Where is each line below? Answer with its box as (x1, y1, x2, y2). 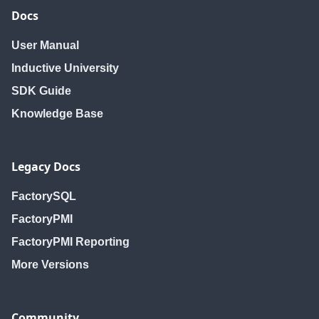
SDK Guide (11, 85, 71, 98)
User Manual (11, 39, 79, 52)
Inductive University (11, 62, 119, 75)
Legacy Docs (11, 159, 80, 175)
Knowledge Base (11, 108, 103, 120)
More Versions (11, 258, 89, 271)
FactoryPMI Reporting (11, 236, 130, 249)
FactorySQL (11, 190, 76, 203)
